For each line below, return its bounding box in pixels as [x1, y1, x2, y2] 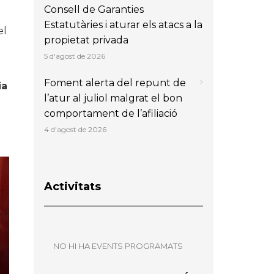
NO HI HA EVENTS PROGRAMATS [53, 240, 183, 251]
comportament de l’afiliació [44, 107, 177, 119]
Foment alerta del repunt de [44, 76, 186, 89]
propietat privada [44, 34, 128, 46]
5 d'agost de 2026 [44, 51, 105, 61]
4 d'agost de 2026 [44, 124, 106, 134]
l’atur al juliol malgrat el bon [44, 92, 182, 104]
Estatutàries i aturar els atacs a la [44, 18, 202, 31]
